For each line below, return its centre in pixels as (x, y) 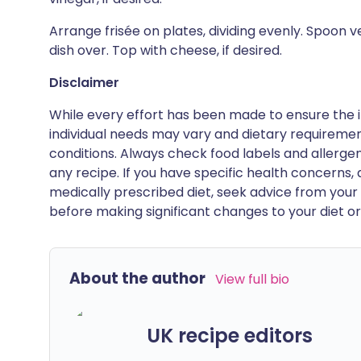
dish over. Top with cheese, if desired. (166, 50)
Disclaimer (84, 83)
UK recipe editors (230, 335)
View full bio (252, 279)
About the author (137, 278)
